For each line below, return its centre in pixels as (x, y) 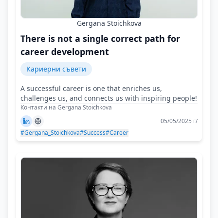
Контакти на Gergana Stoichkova (66, 107)
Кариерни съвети (56, 69)
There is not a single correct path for (100, 38)
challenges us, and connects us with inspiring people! (109, 98)
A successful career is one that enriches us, (91, 88)
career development (65, 51)
